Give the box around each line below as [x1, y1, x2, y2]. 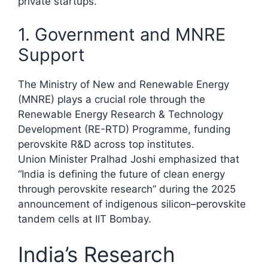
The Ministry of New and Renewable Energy [18, 78, 229, 90]
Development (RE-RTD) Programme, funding [18, 123, 230, 135]
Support [18, 44, 85, 65]
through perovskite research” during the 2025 [18, 182, 236, 195]
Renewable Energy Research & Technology [18, 108, 223, 120]
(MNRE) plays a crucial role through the [18, 93, 205, 105]
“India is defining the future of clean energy [18, 167, 225, 180]
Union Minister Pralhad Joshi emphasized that [18, 153, 239, 165]
